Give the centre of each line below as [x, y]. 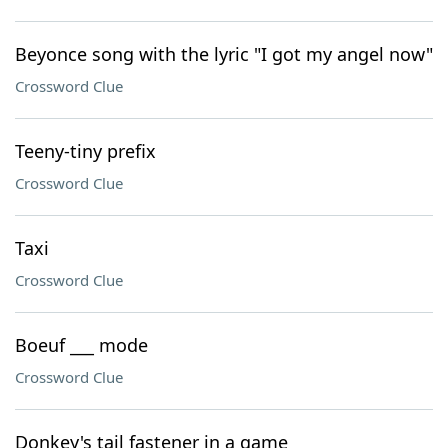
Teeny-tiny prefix [85, 151]
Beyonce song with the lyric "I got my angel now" [224, 54]
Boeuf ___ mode [81, 345]
